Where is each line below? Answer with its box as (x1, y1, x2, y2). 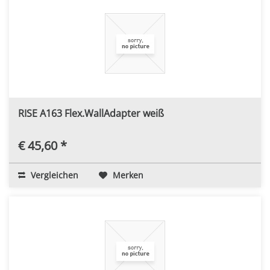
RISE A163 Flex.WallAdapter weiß (18, 106, 164, 120)
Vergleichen (28, 169, 78, 181)
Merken (113, 169, 143, 181)
